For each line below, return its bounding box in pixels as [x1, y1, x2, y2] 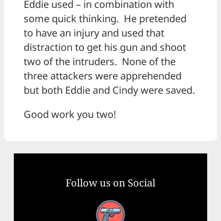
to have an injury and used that [24, 26, 164, 39]
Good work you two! [24, 107, 116, 121]
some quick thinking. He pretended [24, 11, 186, 25]
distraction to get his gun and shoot [24, 40, 186, 54]
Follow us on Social [66, 175, 155, 189]
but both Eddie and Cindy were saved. [24, 83, 195, 97]
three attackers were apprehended [24, 69, 182, 82]
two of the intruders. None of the [24, 54, 176, 68]
